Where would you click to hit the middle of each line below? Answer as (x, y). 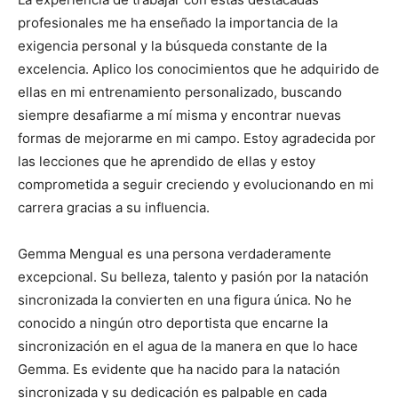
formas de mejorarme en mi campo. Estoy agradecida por (197, 139)
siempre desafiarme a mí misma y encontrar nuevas (179, 115)
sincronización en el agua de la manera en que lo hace (188, 346)
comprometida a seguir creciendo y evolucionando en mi (196, 185)
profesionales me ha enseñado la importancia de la (178, 23)
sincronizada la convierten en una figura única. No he (185, 300)
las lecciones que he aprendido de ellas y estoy (167, 162)
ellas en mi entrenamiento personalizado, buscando (180, 92)
